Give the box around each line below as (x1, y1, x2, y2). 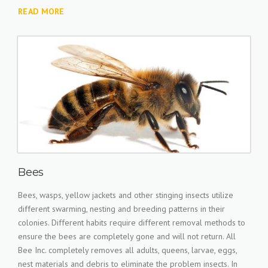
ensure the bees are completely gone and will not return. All (18, 231, 236, 242)
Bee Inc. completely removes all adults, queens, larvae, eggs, (18, 245, 237, 255)
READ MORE (18, 6, 65, 17)
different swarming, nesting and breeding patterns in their (18, 203, 225, 214)
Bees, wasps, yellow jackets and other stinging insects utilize (18, 190, 233, 200)
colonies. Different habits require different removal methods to (18, 217, 245, 228)
